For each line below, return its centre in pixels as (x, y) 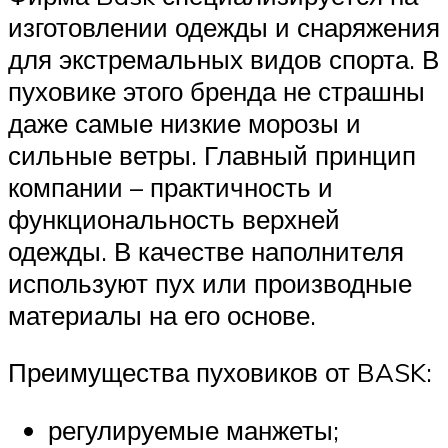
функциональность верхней (174, 218)
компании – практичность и (170, 186)
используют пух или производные (210, 282)
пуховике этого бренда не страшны (216, 90)
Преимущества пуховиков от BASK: (220, 372)
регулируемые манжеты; (193, 429)
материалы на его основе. (162, 314)
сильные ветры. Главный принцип (212, 154)
